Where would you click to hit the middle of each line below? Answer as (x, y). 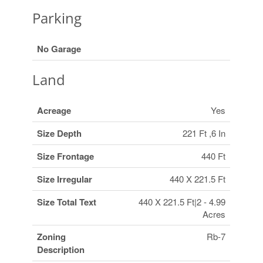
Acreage (54, 111)
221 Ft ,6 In (204, 133)
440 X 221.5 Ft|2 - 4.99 (182, 202)
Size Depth (60, 134)
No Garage (59, 49)
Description (61, 250)
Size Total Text (67, 202)
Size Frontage (66, 156)
